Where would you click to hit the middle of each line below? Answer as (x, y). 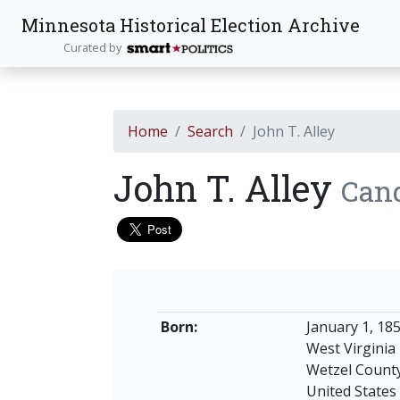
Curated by (95, 47)
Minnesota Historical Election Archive (191, 25)
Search (210, 131)
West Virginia (350, 348)
